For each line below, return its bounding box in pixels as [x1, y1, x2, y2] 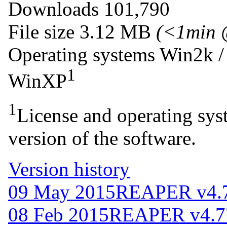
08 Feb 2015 [8, 203, 109, 225]
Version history [8, 158, 130, 180]
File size [8, 20, 74, 43]
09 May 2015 [8, 180, 116, 203]
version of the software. [8, 127, 196, 149]
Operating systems [8, 43, 155, 65]
